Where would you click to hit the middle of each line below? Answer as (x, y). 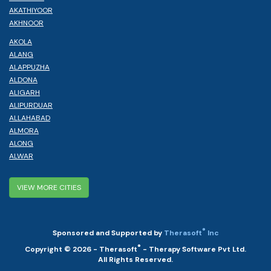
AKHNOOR (26, 23)
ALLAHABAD (30, 118)
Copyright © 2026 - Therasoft (81, 249)
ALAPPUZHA (29, 67)
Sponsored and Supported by (108, 233)
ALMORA (24, 130)
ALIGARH (24, 92)
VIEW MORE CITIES (49, 187)
